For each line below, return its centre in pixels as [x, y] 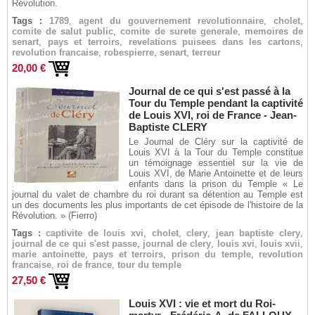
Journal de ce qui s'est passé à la [209, 91]
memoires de [274, 31]
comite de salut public [63, 31]
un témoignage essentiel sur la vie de [216, 163]
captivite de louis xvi [95, 233]
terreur [206, 52]
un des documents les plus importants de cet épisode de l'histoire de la [157, 205]
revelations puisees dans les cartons [214, 42]
